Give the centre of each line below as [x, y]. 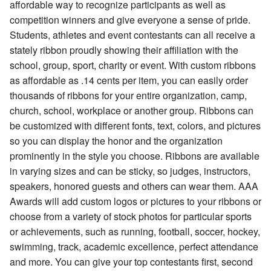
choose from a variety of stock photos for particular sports [131, 217]
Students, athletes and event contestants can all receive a [132, 35]
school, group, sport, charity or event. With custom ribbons [133, 65]
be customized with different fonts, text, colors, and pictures [135, 126]
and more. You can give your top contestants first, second [131, 262]
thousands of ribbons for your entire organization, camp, [128, 96]
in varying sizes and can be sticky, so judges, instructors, [130, 171]
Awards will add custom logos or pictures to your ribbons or [135, 201]
